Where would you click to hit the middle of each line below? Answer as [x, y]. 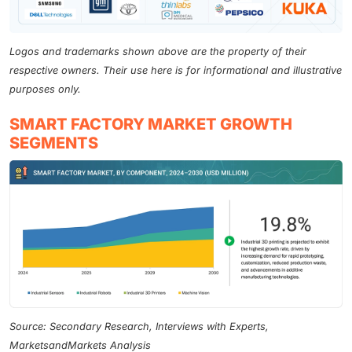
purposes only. [45, 90]
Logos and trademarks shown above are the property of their [158, 52]
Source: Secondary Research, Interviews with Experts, [139, 326]
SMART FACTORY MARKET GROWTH [151, 125]
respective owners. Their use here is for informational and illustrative [176, 71]
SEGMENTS [54, 143]
